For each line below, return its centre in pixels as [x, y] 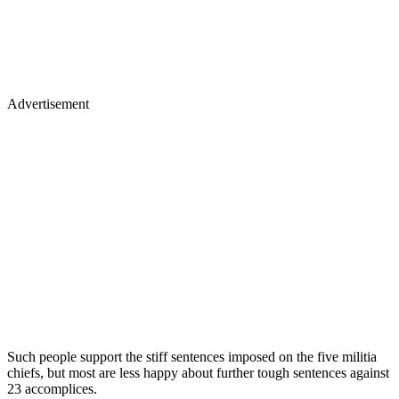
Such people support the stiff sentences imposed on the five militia [192, 357]
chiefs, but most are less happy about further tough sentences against [198, 373]
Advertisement [48, 104]
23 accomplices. [52, 389]
